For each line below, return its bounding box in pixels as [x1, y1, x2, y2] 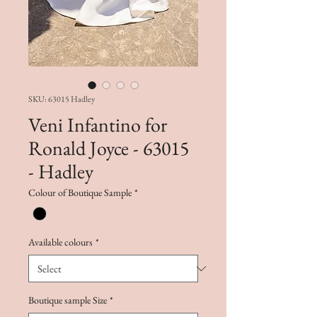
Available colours [28, 236, 93, 249]
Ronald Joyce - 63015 [28, 135, 189, 161]
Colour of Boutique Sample [28, 186, 132, 199]
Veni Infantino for [28, 112, 167, 137]
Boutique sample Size [28, 294, 107, 307]
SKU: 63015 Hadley [28, 93, 95, 105]
